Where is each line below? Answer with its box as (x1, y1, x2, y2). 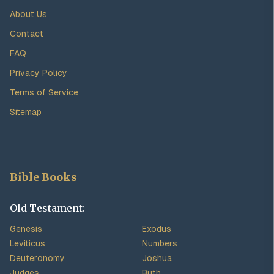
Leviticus (10, 239, 45, 248)
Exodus (142, 224, 171, 234)
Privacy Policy (10, 68, 67, 78)
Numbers (142, 239, 177, 248)
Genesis (10, 224, 42, 234)
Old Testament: (10, 202, 85, 214)
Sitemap (10, 107, 42, 117)
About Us (10, 9, 47, 19)
